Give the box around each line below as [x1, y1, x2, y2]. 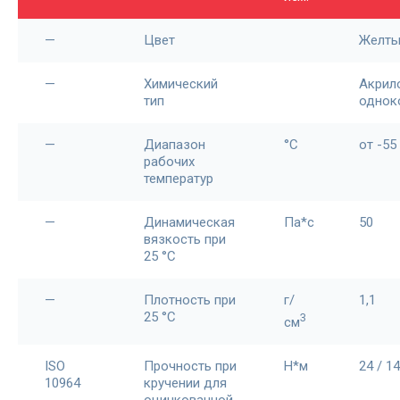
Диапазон [144, 137, 205, 153]
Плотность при [144, 292, 236, 308]
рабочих [144, 154, 195, 170]
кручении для [144, 375, 227, 391]
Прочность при [144, 358, 237, 374]
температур [144, 171, 213, 187]
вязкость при [144, 231, 226, 247]
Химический [144, 76, 218, 92]
